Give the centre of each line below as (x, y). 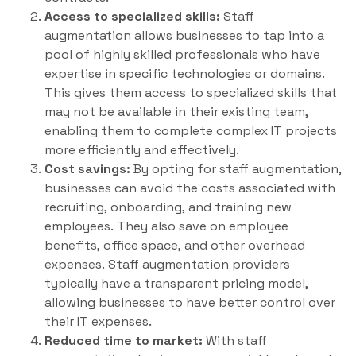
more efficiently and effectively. (142, 150)
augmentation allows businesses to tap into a (184, 36)
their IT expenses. (98, 322)
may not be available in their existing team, (176, 112)
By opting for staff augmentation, (236, 169)
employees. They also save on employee (166, 226)
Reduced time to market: (124, 341)
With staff (235, 341)
